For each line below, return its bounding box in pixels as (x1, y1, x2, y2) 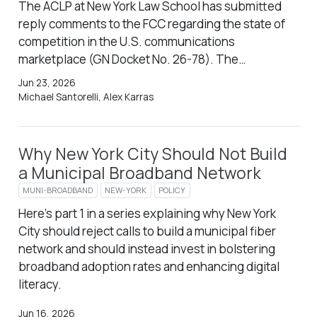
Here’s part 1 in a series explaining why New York (18, 204, 276, 221)
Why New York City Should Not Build (18, 143, 287, 166)
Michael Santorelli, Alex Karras (18, 91, 154, 104)
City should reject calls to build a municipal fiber (18, 222, 276, 239)
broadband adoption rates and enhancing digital (18, 258, 279, 275)
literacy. (18, 275, 62, 292)
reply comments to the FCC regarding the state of (18, 15, 285, 32)
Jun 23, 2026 (18, 76, 76, 90)
